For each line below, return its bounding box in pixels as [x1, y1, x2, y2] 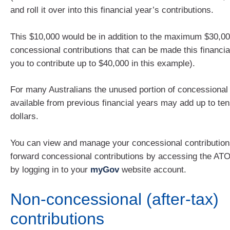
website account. [119, 164, 186, 175]
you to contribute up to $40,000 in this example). [10, 58, 195, 68]
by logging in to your [10, 164, 90, 175]
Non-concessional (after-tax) [10, 190, 219, 209]
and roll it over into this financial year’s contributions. [10, 5, 214, 15]
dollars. [10, 111, 39, 122]
